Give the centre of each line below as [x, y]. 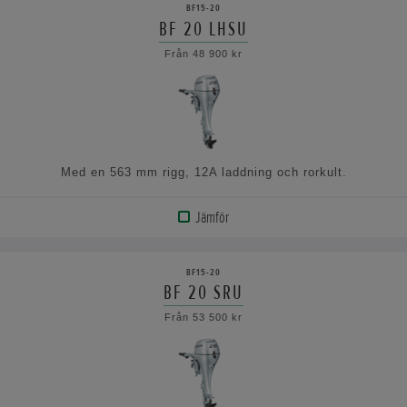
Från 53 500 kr [203, 318]
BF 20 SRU [203, 293]
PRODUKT [58, 260]
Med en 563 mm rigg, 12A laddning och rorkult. [203, 172]
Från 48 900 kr [203, 53]
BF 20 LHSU [203, 29]
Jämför [212, 218]
